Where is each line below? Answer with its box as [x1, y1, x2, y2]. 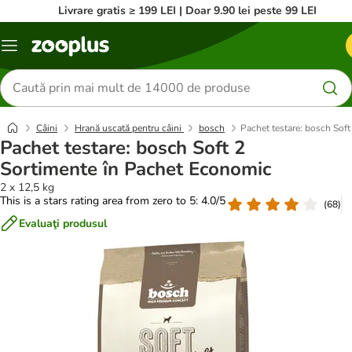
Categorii [9, 43, 53, 59]
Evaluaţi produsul [19, 215, 107, 231]
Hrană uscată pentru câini [75, 122, 184, 134]
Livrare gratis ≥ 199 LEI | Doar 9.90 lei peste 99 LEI [57, 3, 317, 18]
